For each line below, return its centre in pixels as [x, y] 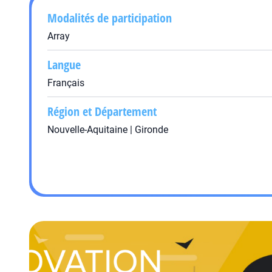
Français [66, 83]
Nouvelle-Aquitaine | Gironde [108, 130]
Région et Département [102, 111]
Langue [64, 65]
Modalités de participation [110, 18]
